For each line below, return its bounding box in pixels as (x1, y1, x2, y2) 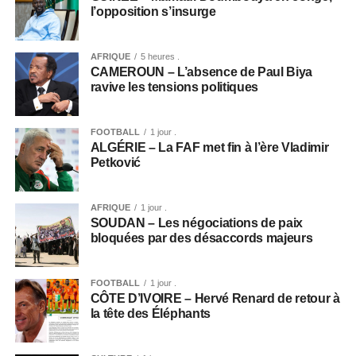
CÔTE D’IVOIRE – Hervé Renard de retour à (90, 291, 340, 305)
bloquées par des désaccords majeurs (90, 230, 313, 245)
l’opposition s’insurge (90, 4, 216, 18)
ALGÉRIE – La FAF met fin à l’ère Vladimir (90, 140, 329, 154)
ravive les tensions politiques (90, 79, 259, 94)
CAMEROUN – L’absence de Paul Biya (90, 64, 313, 79)
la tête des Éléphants (90, 306, 211, 320)
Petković (90, 155, 141, 169)
